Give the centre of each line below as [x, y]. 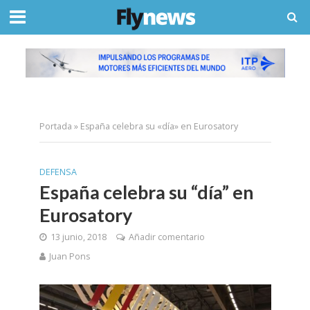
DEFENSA [58, 172]
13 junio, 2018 [78, 237]
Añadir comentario [166, 237]
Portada [55, 126]
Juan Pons [69, 256]
